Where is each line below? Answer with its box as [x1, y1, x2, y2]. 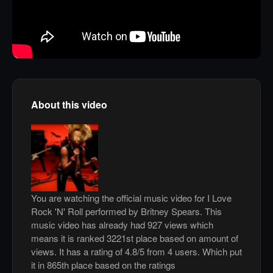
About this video [31, 97, 107, 112]
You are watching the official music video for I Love [31, 191, 232, 205]
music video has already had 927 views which [31, 218, 213, 232]
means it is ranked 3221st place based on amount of [31, 232, 238, 245]
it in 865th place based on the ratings [31, 258, 175, 272]
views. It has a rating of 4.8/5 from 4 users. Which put [31, 245, 242, 258]
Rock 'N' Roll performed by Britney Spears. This [31, 205, 222, 218]
